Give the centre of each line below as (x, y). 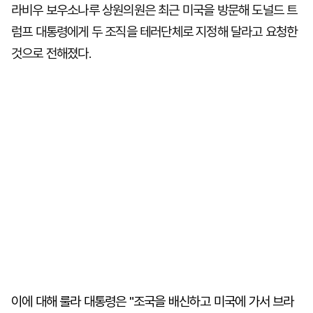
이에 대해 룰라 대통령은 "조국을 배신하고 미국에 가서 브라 (153, 301)
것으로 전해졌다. (51, 53)
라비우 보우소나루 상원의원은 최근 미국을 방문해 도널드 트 (154, 10)
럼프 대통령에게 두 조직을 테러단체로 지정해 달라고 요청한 (154, 32)
